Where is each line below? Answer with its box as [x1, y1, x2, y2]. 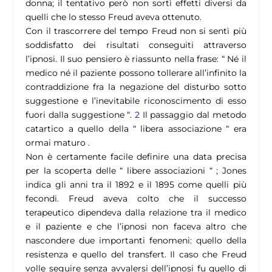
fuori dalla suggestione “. [25, 109, 132, 121]
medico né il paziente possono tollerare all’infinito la [25, 67, 246, 79]
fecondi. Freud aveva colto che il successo [25, 193, 246, 205]
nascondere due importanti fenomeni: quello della [25, 235, 246, 246]
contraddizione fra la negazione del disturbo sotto [25, 81, 246, 93]
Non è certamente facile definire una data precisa [25, 151, 246, 163]
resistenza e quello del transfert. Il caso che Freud [25, 249, 246, 260]
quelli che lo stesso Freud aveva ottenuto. [25, 12, 202, 23]
